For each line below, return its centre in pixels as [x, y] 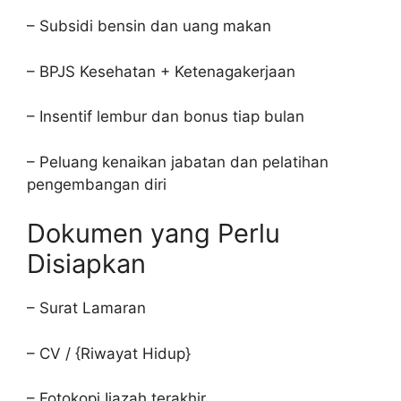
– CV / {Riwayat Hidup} [109, 353]
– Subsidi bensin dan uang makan [149, 26]
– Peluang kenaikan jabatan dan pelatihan [178, 162]
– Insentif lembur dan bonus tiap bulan [166, 116]
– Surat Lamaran [86, 308]
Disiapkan [86, 264]
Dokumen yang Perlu [154, 233]
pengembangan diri [97, 184]
